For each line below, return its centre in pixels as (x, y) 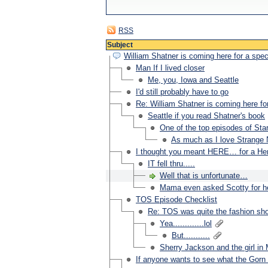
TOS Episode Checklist (176, 200)
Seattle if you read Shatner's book (206, 116)
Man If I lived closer (170, 68)
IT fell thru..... (171, 164)
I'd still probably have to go (182, 92)
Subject (120, 45)
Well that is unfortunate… (204, 176)
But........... (191, 235)
